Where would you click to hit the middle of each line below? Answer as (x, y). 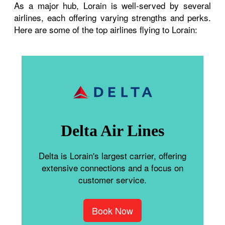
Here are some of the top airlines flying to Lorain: (106, 29)
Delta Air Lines (113, 130)
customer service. (113, 179)
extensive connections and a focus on (113, 167)
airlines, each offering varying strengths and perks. (113, 17)
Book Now (113, 210)
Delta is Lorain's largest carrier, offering (113, 155)
